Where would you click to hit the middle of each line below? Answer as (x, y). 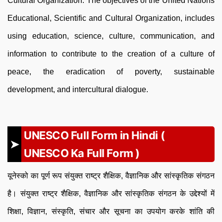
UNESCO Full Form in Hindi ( (94, 136)
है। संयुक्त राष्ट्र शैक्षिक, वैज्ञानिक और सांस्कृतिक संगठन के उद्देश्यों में (111, 194)
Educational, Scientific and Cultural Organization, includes (111, 18)
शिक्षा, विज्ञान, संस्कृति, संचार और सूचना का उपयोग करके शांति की (111, 212)
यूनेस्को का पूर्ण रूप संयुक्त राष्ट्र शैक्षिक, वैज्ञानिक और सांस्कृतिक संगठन (111, 176)
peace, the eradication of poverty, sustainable (111, 72)
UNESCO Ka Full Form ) (82, 153)
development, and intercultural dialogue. (78, 90)
